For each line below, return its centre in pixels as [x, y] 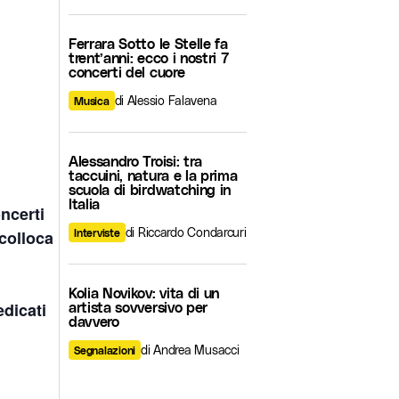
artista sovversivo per [138, 307]
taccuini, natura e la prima [153, 175]
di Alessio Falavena [166, 100]
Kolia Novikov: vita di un [144, 293]
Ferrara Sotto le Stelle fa [148, 43]
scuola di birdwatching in [150, 189]
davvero [94, 321]
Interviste [97, 232]
